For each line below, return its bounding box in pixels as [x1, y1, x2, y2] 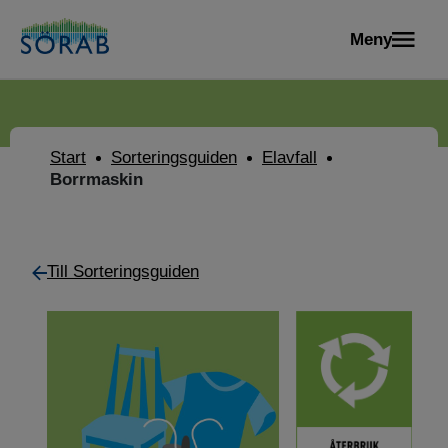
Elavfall [262, 148, 317, 167]
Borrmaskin [50, 170, 143, 189]
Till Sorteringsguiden [47, 262, 199, 281]
